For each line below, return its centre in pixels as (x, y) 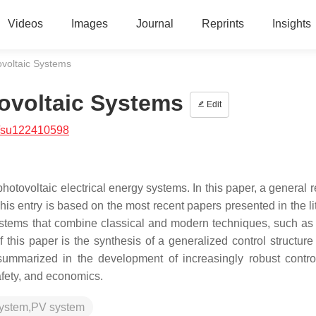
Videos (25, 24)
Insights (291, 24)
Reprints (223, 24)
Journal (154, 24)
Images (89, 24)
